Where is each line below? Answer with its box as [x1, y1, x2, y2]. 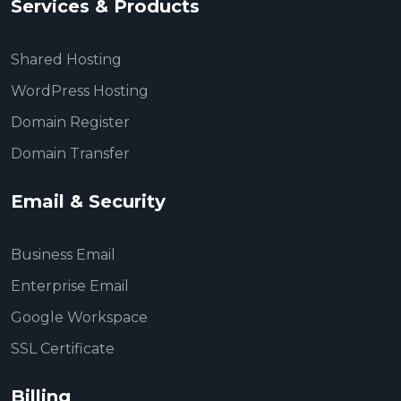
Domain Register [11, 114, 130, 131]
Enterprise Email [11, 277, 129, 294]
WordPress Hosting [11, 82, 149, 99]
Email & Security [11, 191, 166, 212]
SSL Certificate [11, 340, 115, 357]
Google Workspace [11, 309, 148, 326]
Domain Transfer [11, 145, 130, 162]
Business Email [11, 246, 115, 263]
